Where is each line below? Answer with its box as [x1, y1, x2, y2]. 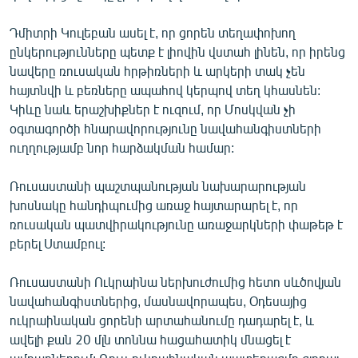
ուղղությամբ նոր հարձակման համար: [10, 139, 234, 155]
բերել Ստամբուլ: [10, 235, 105, 251]
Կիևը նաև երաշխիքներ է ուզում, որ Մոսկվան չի [10, 101, 296, 117]
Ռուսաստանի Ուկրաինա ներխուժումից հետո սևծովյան [10, 273, 341, 289]
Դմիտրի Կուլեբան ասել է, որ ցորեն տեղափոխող [10, 24, 296, 40]
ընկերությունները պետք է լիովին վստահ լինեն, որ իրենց [10, 43, 345, 59]
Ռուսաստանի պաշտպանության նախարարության [10, 177, 306, 193]
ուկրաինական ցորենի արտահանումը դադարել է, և [10, 312, 314, 328]
